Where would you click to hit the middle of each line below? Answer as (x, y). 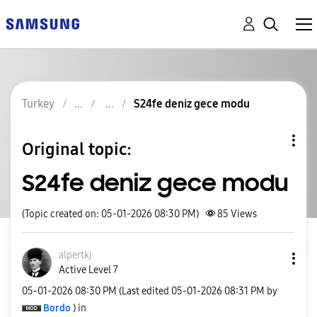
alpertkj (75, 255)
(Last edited (145, 291)
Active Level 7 (88, 270)
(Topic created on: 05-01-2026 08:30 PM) (110, 214)
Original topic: (77, 149)
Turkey (38, 104)
